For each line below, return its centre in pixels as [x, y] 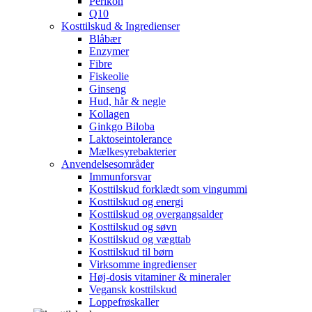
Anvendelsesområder [108, 164]
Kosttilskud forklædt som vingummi [168, 189]
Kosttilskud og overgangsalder [156, 214]
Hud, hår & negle [127, 101]
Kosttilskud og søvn [133, 227]
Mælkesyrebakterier [133, 151]
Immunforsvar [120, 177]
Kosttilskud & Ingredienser [120, 26]
